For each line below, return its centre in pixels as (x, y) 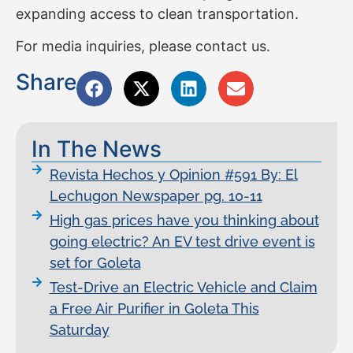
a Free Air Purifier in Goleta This (154, 309)
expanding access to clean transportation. (157, 13)
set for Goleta (95, 263)
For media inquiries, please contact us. (143, 46)
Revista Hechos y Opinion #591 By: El (173, 175)
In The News (97, 149)
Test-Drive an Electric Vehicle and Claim (183, 288)
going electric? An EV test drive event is (182, 242)
